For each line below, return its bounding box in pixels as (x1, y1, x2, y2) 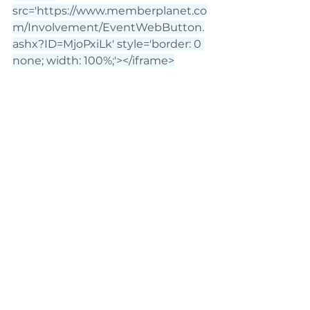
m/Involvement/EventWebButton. (12, 21, 204, 34)
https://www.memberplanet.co (37, 4, 207, 17)
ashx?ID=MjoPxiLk (12, 37, 112, 51)
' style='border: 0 (112, 37, 204, 51)
